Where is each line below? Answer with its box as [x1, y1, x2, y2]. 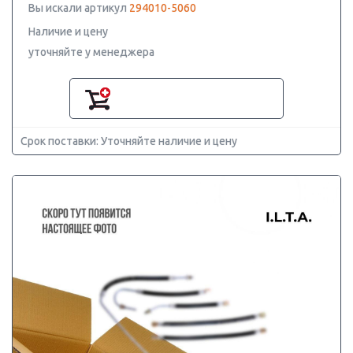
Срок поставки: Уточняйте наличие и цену [20, 135, 237, 147]
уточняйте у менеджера [28, 46, 154, 58]
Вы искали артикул [28, 2, 129, 14]
